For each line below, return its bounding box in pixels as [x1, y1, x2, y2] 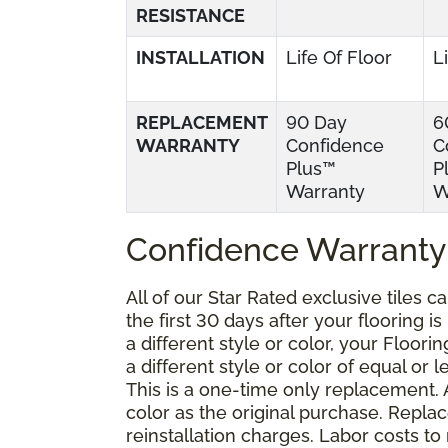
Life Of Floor [286, 46, 392, 68]
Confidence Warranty [126, 230, 446, 268]
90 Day [286, 111, 347, 133]
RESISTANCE [136, 4, 245, 26]
